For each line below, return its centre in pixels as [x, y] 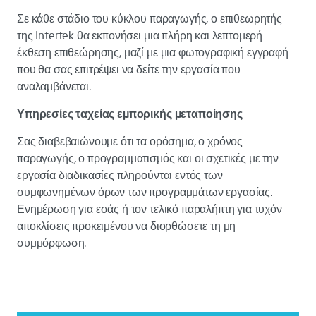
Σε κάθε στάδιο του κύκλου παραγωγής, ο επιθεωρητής [150, 18]
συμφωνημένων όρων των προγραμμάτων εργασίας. [145, 192]
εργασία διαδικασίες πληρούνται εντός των [120, 175]
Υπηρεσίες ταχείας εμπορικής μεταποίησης [130, 114]
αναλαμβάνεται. [55, 86]
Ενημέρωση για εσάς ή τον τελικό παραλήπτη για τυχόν [150, 209]
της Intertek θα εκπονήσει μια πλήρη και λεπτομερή [140, 35]
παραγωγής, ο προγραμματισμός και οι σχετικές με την [148, 158]
